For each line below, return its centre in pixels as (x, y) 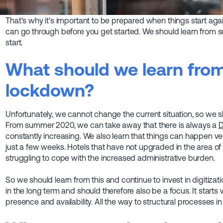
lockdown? (50, 90)
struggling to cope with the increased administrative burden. (110, 158)
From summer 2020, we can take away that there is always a (112, 125)
